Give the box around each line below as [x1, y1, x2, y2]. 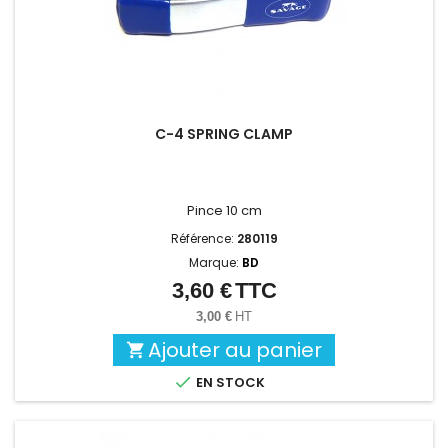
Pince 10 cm [186, 201, 262, 221]
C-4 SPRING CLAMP [155, 124, 293, 145]
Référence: [170, 230, 237, 248]
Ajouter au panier [148, 336, 322, 365]
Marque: [189, 254, 242, 272]
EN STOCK [193, 373, 265, 393]
